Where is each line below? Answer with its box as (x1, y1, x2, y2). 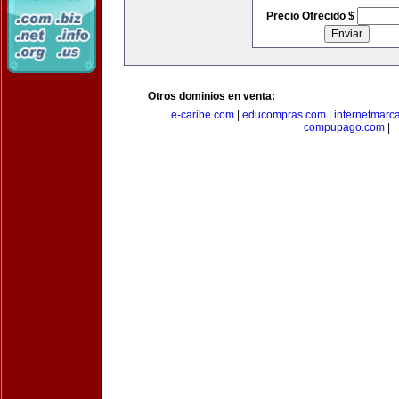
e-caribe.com (170, 109, 234, 121)
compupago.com (303, 121, 385, 134)
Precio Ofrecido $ (265, 10, 357, 22)
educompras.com (241, 109, 326, 121)
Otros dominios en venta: (148, 90, 275, 102)
